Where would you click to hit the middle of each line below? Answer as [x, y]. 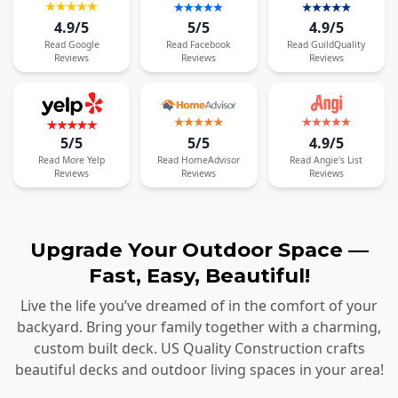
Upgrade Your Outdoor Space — [199, 249]
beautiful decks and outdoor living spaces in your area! [199, 370]
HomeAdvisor [211, 159]
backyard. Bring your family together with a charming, [199, 327]
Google [84, 45]
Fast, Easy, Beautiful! [199, 275]
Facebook [211, 45]
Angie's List [338, 159]
